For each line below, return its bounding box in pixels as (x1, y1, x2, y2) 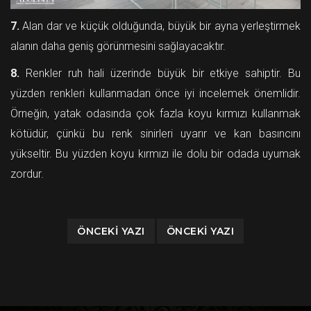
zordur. (10, 167, 44, 180)
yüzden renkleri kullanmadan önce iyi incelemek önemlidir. (10, 86, 301, 100)
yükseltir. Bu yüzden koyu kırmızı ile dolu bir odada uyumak (10, 146, 301, 160)
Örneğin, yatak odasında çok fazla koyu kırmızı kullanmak (10, 106, 301, 120)
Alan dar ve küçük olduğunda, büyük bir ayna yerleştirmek (19, 19, 301, 33)
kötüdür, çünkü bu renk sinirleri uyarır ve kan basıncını (10, 126, 301, 140)
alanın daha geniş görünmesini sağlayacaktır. (10, 39, 226, 53)
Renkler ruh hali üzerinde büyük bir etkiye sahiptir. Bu (19, 66, 301, 80)
